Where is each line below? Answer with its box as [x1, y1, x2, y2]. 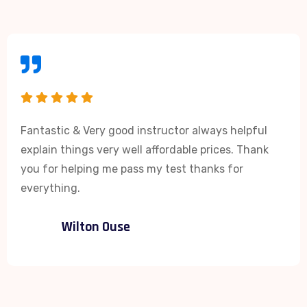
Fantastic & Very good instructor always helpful [21, 123, 267, 137]
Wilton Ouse [62, 217, 130, 236]
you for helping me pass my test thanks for [21, 162, 243, 175]
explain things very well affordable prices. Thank [21, 143, 269, 156]
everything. [21, 181, 80, 195]
